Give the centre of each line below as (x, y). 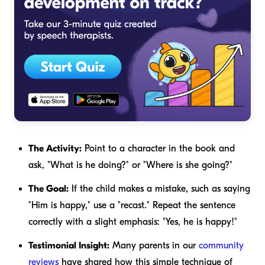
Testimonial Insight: (69, 246)
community (221, 246)
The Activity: (55, 149)
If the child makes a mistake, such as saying (159, 189)
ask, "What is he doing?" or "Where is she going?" (130, 165)
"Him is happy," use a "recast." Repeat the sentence (132, 206)
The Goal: (49, 189)
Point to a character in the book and (158, 149)
